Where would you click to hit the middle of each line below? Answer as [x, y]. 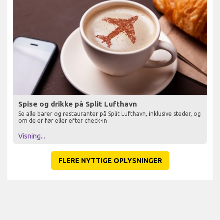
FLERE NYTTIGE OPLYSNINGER [110, 161]
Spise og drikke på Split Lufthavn [78, 104]
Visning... [32, 136]
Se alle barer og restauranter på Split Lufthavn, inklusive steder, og [110, 114]
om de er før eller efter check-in [63, 121]
